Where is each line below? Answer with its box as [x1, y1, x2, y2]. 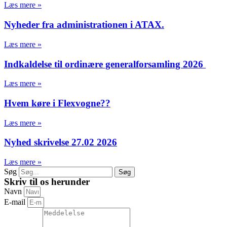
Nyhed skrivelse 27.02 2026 [4, 137, 117, 148]
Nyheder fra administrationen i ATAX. [4, 19, 164, 30]
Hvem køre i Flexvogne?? [4, 98, 110, 109]
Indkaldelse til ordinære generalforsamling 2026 [4, 58, 206, 69]
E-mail [4, 198, 27, 207]
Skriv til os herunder [4, 176, 90, 187]
